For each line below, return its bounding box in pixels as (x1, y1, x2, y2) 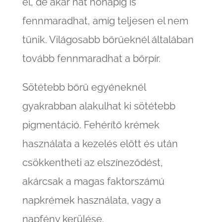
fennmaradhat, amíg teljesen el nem (22, 15, 188, 27)
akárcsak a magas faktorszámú (22, 175, 165, 188)
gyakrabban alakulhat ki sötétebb (22, 100, 175, 112)
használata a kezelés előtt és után (22, 138, 178, 150)
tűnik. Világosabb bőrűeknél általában (22, 34, 194, 46)
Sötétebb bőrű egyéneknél (22, 81, 146, 94)
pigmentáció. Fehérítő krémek (22, 119, 160, 131)
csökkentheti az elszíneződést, (22, 157, 163, 169)
